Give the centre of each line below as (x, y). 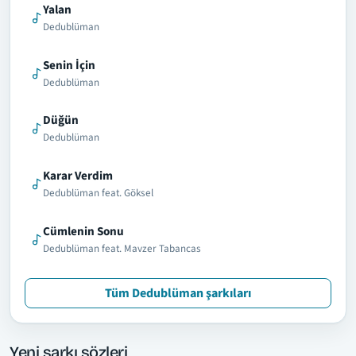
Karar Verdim (77, 176)
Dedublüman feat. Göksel (98, 193)
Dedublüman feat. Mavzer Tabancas (122, 248)
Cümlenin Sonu (83, 231)
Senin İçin (69, 65)
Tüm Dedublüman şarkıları (178, 294)
